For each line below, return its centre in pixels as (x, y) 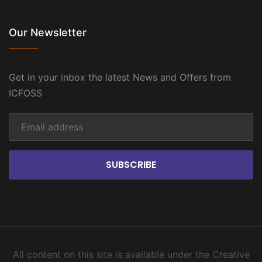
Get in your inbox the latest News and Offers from (120, 77)
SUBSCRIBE (131, 164)
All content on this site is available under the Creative (131, 254)
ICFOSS (25, 93)
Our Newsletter (48, 32)
